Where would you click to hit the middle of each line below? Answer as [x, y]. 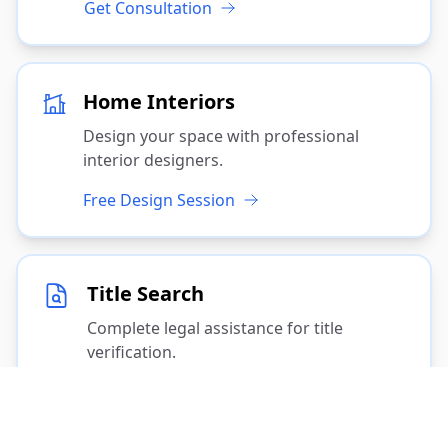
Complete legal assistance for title [215, 327]
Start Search [134, 391]
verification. [132, 351]
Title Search [146, 293]
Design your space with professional [220, 135]
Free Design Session [158, 199]
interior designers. [152, 159]
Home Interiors [158, 101]
